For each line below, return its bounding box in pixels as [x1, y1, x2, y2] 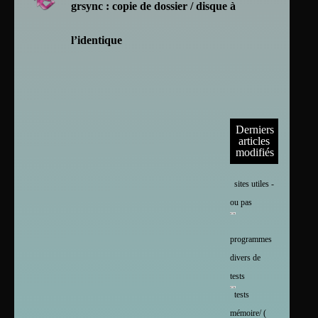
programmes [230, 234, 273, 245]
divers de [230, 253, 261, 263]
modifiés [236, 146, 275, 159]
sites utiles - [234, 179, 275, 190]
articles [238, 135, 270, 148]
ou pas [230, 197, 253, 208]
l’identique [71, 34, 122, 47]
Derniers [236, 124, 275, 136]
